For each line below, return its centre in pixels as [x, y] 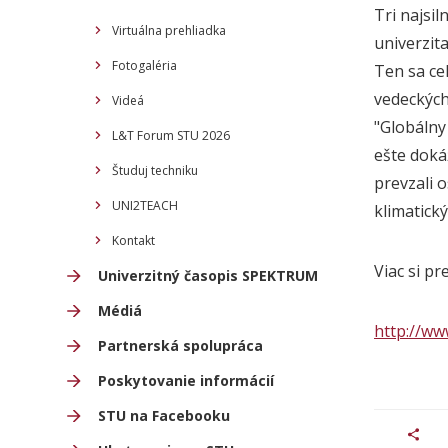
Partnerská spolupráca [180, 345]
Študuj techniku [155, 170]
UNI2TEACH [145, 205]
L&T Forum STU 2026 [171, 135]
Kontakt [133, 240]
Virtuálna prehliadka [169, 30]
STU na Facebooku [164, 415]
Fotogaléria [144, 65]
